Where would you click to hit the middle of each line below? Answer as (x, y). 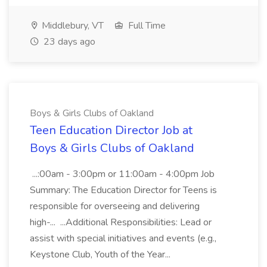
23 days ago (68, 42)
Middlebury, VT (72, 26)
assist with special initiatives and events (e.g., (123, 238)
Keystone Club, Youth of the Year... (101, 254)
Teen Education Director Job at (111, 130)
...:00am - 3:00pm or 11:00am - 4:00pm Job (122, 174)
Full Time (146, 26)
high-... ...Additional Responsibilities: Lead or (121, 222)
